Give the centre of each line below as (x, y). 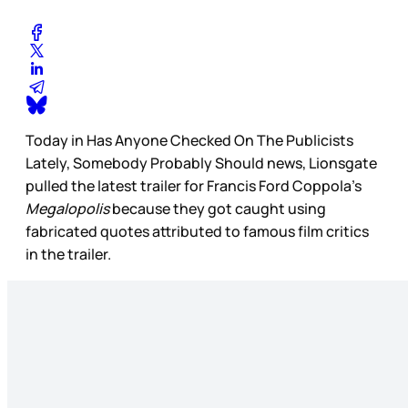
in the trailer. (70, 255)
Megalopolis (67, 209)
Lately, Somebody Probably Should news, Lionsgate (201, 163)
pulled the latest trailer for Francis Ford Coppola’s (194, 186)
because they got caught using (218, 209)
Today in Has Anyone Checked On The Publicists (189, 141)
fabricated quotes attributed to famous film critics (197, 232)
